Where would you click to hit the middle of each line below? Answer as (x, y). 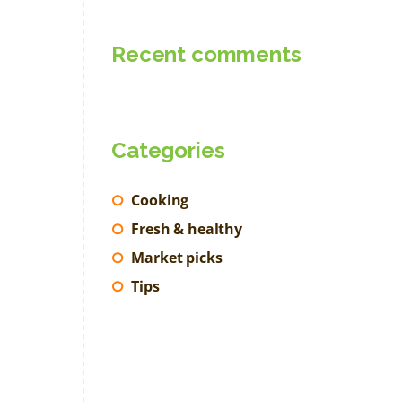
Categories (168, 150)
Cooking (160, 200)
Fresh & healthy (187, 228)
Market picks (177, 257)
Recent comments (206, 55)
